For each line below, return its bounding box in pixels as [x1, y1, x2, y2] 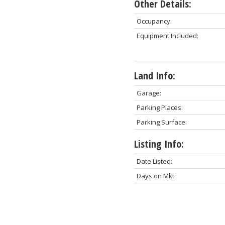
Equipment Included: [136, 31, 198, 41]
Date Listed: [136, 157, 172, 166]
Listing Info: [134, 137, 184, 151]
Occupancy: [136, 17, 172, 26]
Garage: [136, 88, 161, 98]
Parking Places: [136, 103, 183, 113]
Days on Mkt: [136, 171, 176, 181]
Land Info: [134, 69, 175, 83]
